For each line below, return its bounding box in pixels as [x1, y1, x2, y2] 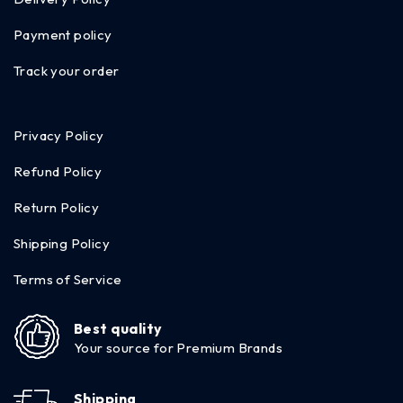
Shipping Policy [13, 235, 110, 253]
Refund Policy [13, 163, 103, 181]
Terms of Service [13, 271, 122, 289]
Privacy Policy [13, 127, 104, 145]
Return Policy [13, 199, 100, 217]
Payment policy [13, 26, 112, 44]
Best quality [74, 319, 163, 338]
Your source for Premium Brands [74, 339, 282, 357]
